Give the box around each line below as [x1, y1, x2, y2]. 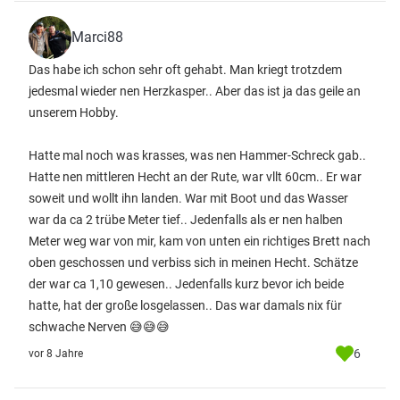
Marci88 [71, 29, 123, 46]
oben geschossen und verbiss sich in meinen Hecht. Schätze [29, 255, 358, 270]
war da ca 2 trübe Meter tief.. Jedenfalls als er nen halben [29, 212, 343, 227]
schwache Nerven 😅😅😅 [29, 320, 170, 334]
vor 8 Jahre [29, 347, 83, 360]
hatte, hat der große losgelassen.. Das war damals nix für [29, 298, 342, 312]
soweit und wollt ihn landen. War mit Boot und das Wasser [29, 191, 348, 205]
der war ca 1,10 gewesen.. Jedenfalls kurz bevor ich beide [29, 277, 344, 291]
